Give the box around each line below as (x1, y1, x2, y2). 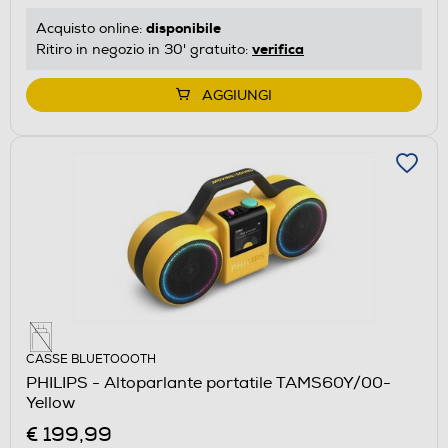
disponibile (146, 18, 221, 37)
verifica (252, 39, 304, 58)
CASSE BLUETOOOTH (26, 351, 156, 367)
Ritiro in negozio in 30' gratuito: (36, 40, 252, 58)
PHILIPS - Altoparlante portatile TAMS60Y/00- (26, 372, 391, 393)
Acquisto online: (36, 19, 146, 37)
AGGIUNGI (202, 86, 272, 104)
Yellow (26, 392, 75, 413)
